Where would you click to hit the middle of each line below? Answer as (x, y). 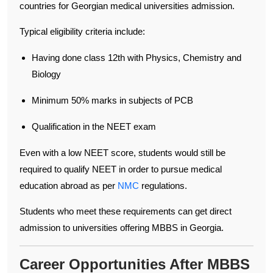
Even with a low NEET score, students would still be (122, 152)
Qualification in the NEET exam (94, 126)
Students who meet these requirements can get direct (126, 211)
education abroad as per (69, 185)
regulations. (163, 185)
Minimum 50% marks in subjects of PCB (112, 100)
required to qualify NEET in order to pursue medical (121, 169)
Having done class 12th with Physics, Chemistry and (136, 57)
